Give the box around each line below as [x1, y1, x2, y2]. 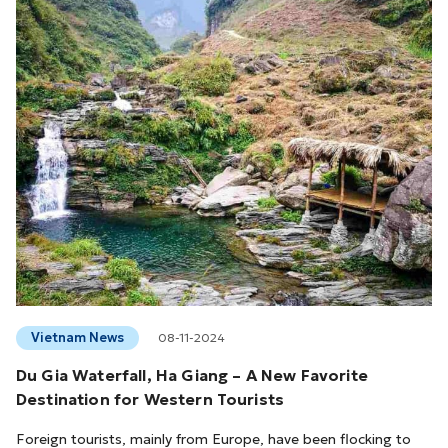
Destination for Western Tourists [16, 388, 285, 409]
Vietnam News [31, 328, 124, 346]
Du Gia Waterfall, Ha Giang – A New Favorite [16, 364, 368, 385]
